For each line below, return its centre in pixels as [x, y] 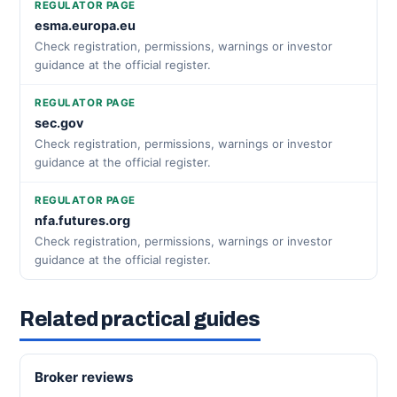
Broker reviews [84, 377]
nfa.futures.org [82, 220]
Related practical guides [140, 319]
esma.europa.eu [85, 25]
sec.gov [59, 123]
